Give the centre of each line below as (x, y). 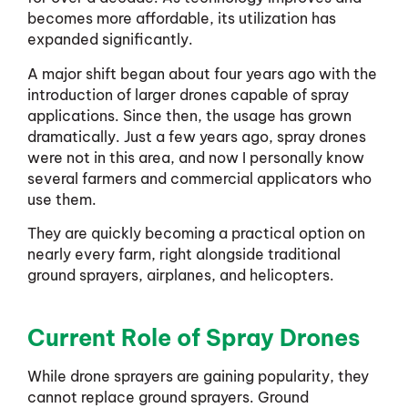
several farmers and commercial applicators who (199, 178)
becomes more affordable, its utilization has (182, 19)
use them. (62, 199)
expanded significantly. (110, 40)
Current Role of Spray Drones (194, 338)
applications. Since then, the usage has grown (189, 115)
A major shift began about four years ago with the (202, 73)
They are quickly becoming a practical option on (196, 233)
